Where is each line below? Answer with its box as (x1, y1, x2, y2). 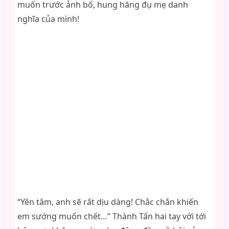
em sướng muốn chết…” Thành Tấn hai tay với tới (17, 211, 206, 222)
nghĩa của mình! (17, 13, 79, 25)
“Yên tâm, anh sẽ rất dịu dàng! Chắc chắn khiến (17, 196, 198, 208)
